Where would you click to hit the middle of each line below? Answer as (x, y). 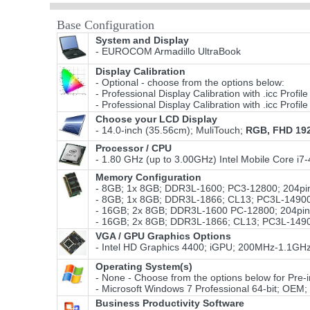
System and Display (142, 40)
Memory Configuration (148, 177)
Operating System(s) (144, 267)
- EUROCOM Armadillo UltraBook (165, 52)
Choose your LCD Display (156, 119)
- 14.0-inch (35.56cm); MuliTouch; (168, 130)
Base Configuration (106, 25)
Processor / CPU (134, 148)
